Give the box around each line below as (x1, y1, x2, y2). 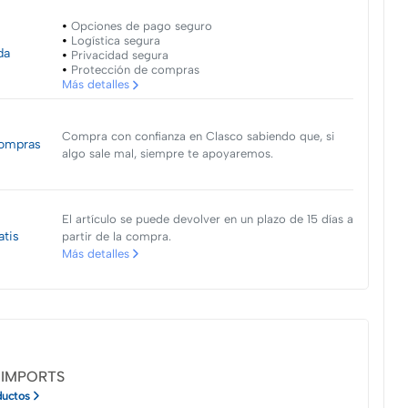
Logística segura (70, 34, 160, 48)
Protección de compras (70, 63, 199, 77)
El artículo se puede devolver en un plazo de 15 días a (61, 211, 353, 226)
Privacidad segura (70, 48, 168, 63)
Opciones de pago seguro (70, 19, 212, 34)
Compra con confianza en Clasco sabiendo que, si (61, 128, 334, 143)
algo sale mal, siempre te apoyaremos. (61, 146, 273, 160)
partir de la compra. (61, 229, 171, 243)
